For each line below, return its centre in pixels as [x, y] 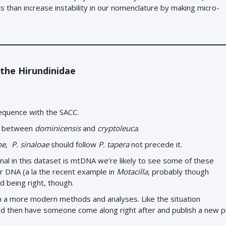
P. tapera [114, 144]
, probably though [178, 172]
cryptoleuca [118, 128]
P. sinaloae [30, 144]
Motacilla [132, 172]
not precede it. [156, 144]
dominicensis [58, 128]
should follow [74, 144]
